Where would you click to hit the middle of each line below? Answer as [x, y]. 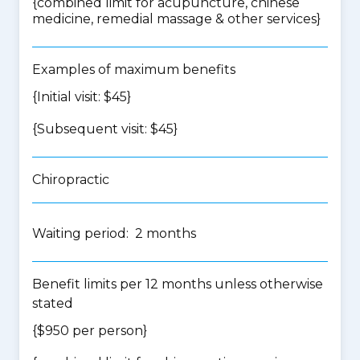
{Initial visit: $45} [82, 97]
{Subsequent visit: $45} [105, 129]
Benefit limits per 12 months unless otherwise [178, 284]
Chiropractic [71, 180]
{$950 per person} [90, 331]
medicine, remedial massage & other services [174, 19]
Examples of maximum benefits [134, 70]
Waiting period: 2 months [114, 233]
